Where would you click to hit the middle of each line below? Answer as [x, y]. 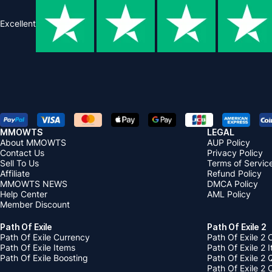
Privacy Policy [235, 152]
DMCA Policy [233, 183]
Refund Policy [234, 173]
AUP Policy [229, 142]
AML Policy [229, 194]
